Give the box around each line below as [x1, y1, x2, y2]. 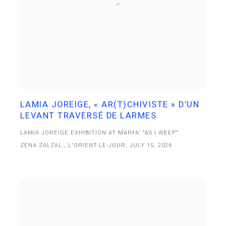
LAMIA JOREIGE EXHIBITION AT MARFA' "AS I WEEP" [20, 129, 179, 136]
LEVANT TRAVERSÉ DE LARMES [20, 110, 157, 121]
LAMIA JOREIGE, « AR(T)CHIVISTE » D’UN [20, 99, 200, 109]
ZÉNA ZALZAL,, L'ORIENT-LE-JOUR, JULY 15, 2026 [20, 142, 173, 149]
